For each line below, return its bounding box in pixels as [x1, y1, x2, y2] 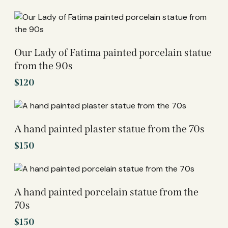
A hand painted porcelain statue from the [14, 185, 198, 198]
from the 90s [14, 59, 73, 72]
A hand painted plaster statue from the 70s [14, 122, 205, 135]
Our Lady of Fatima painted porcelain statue [14, 46, 212, 59]
